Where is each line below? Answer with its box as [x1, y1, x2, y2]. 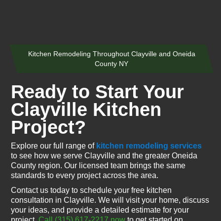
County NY [95, 60, 129, 68]
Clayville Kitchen [11, 99, 162, 120]
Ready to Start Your [11, 81, 184, 102]
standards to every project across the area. [11, 171, 159, 180]
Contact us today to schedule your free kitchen [11, 186, 172, 194]
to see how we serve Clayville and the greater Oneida [11, 151, 198, 160]
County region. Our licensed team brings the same [11, 161, 186, 170]
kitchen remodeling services [96, 142, 202, 150]
